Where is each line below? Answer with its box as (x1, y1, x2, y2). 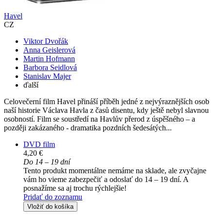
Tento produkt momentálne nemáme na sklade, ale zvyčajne (23, 166, 206, 175)
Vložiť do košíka (27, 203, 73, 211)
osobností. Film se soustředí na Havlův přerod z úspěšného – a (4, 115, 195, 124)
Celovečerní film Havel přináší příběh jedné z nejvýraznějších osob (4, 97, 209, 106)
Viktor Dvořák (23, 37, 68, 46)
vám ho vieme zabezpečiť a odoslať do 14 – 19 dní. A (23, 175, 188, 184)
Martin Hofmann (23, 54, 75, 63)
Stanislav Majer (23, 72, 71, 81)
